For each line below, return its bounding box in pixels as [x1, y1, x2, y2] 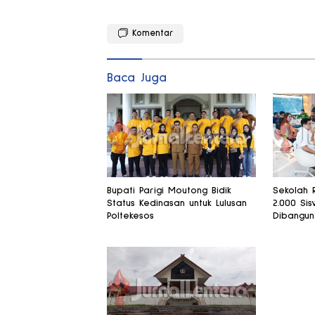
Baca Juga [107, 71, 167, 84]
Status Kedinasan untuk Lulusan [107, 198, 247, 208]
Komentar [132, 28, 173, 38]
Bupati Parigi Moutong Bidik [107, 186, 231, 195]
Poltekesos [107, 211, 154, 221]
